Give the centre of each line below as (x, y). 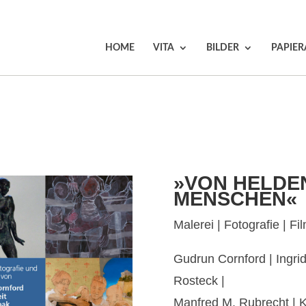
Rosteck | (199, 281)
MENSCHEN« (235, 199)
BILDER (223, 48)
